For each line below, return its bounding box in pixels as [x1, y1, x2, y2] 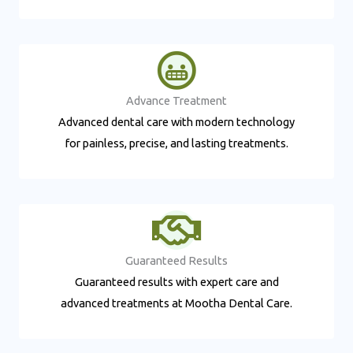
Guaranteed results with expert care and [74, 274, 279, 288]
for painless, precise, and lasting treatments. [65, 136, 288, 150]
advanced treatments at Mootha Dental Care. [61, 295, 292, 310]
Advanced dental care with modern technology [58, 114, 295, 128]
